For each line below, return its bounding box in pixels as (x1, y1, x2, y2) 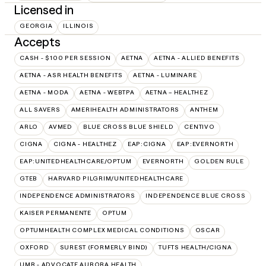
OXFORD (20, 243, 49, 251)
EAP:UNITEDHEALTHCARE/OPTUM (20, 157, 132, 165)
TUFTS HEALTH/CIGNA (159, 243, 232, 251)
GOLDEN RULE (194, 157, 244, 165)
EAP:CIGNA (127, 140, 166, 148)
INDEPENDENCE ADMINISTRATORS (20, 191, 135, 199)
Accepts (14, 34, 61, 49)
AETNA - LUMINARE (133, 71, 197, 79)
